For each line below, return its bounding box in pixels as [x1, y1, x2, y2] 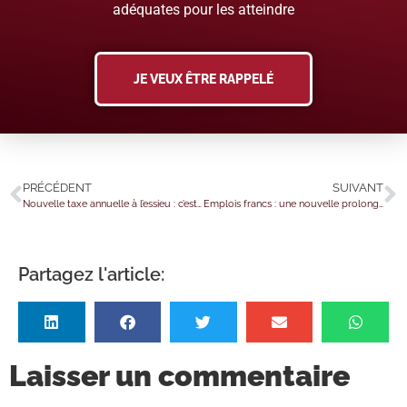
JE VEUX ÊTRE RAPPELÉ [134, 72, 273, 87]
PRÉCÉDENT [23, 181, 92, 195]
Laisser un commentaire [9, 359, 350, 393]
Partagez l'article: [18, 263, 164, 286]
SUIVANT [333, 181, 383, 195]
